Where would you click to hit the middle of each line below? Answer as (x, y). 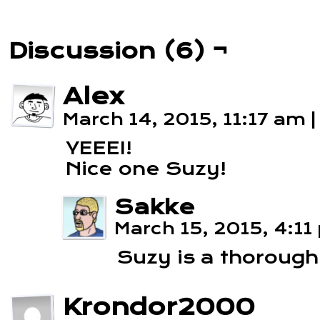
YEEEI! (99, 148)
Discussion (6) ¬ (118, 51)
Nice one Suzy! (146, 169)
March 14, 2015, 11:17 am (187, 119)
